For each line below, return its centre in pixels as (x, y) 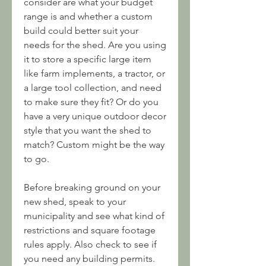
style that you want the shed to (88, 130)
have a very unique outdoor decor (95, 116)
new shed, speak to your (75, 202)
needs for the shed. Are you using (95, 45)
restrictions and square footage (90, 230)
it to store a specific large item (88, 59)
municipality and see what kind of (94, 216)
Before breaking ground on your (92, 187)
